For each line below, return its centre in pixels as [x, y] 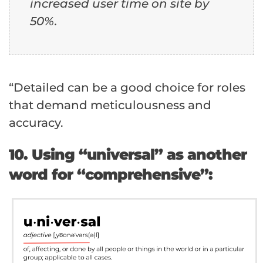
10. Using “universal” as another [128, 154]
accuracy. [36, 122]
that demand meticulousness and [110, 105]
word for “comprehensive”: [111, 174]
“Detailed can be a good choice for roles [127, 87]
